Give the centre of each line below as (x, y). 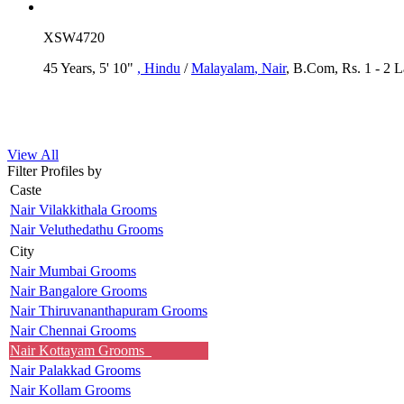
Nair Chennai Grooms (73, 330)
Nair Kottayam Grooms (81, 350)
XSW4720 (74, 37)
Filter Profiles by (55, 170)
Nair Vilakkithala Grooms (83, 209)
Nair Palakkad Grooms (75, 370)
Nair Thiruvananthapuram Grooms (109, 310)
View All (33, 154)
